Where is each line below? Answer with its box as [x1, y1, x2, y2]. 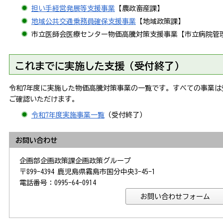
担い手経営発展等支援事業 [31, 5, 115, 12]
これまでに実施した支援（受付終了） [15, 61, 184, 71]
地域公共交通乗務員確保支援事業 [31, 18, 136, 25]
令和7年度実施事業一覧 [31, 111, 105, 118]
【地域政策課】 [135, 18, 185, 25]
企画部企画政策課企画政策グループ [19, 157, 131, 164]
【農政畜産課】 [114, 5, 164, 12]
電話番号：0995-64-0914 [19, 179, 96, 186]
